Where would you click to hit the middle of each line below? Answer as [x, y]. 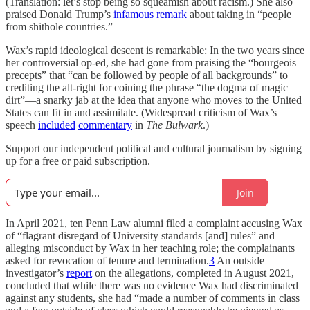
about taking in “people [239, 14]
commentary [105, 125]
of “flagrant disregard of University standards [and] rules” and [140, 236]
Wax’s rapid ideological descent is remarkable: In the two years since [155, 50]
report [79, 273]
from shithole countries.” [59, 27]
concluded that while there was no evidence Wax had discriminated [152, 285]
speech [22, 125]
